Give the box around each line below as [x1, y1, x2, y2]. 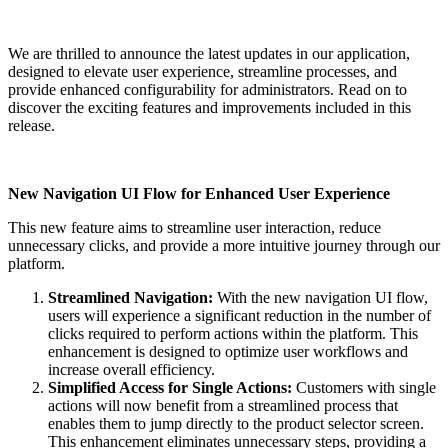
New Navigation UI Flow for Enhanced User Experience [8, 185, 390, 203]
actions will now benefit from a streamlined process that [48, 397, 398, 415]
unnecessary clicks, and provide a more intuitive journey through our [8, 237, 440, 255]
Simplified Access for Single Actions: [48, 379, 292, 397]
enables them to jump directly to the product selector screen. [48, 415, 424, 433]
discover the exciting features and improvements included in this [8, 99, 411, 117]
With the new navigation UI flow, [213, 289, 428, 307]
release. [8, 117, 55, 135]
